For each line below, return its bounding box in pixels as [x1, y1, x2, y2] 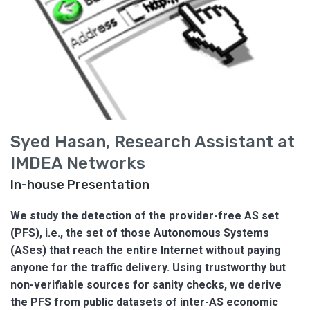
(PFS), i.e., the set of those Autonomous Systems [10, 226, 269, 239]
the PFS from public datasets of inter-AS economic [10, 295, 278, 309]
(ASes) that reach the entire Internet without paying [10, 243, 281, 257]
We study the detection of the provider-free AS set [10, 208, 279, 222]
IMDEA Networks [10, 153, 145, 173]
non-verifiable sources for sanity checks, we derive [10, 277, 282, 291]
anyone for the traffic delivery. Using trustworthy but [10, 260, 286, 274]
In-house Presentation [10, 176, 149, 192]
